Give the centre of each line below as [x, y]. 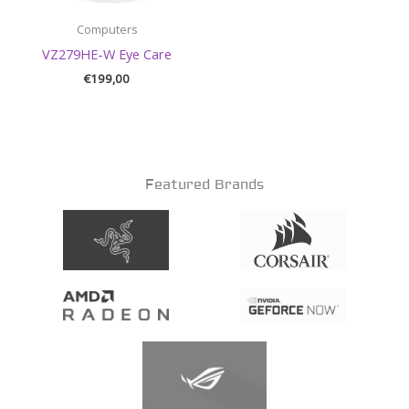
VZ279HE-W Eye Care [107, 53]
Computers [107, 30]
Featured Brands [204, 185]
